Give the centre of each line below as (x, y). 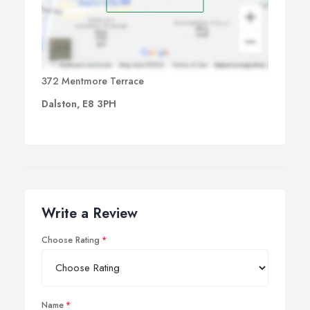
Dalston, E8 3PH (79, 104)
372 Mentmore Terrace (93, 81)
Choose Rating (71, 240)
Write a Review (90, 214)
